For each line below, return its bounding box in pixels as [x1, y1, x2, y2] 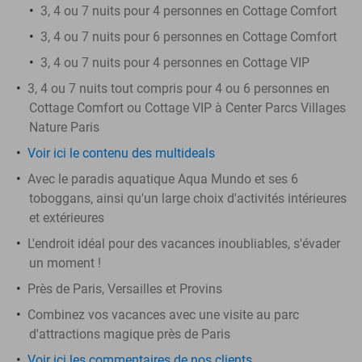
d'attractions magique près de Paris [29, 326, 230, 342]
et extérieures [29, 209, 104, 225]
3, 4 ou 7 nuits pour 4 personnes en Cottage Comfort [40, 2, 337, 19]
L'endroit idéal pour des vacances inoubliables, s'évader [27, 235, 340, 251]
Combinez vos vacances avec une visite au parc [27, 306, 299, 322]
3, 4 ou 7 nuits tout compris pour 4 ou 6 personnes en [27, 80, 330, 96]
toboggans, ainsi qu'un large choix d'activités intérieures [29, 190, 347, 206]
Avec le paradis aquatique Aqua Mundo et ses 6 [27, 170, 298, 187]
